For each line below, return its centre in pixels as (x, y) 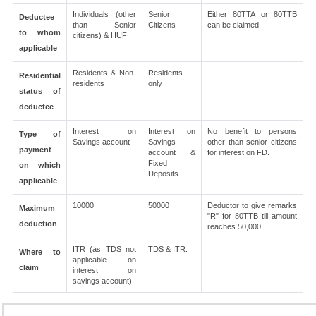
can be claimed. (234, 25)
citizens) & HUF (100, 35)
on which (40, 165)
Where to (40, 252)
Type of (40, 134)
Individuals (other (104, 14)
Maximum (37, 208)
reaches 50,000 (234, 226)
